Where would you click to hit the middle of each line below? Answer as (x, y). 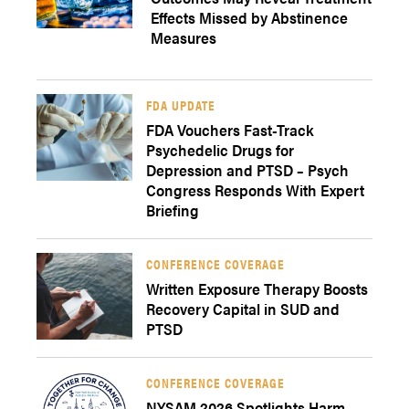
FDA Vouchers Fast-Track (230, 130)
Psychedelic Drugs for (220, 150)
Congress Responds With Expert (255, 190)
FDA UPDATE (181, 105)
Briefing (173, 210)
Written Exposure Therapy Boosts (257, 288)
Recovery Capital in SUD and (243, 309)
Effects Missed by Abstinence (249, 17)
